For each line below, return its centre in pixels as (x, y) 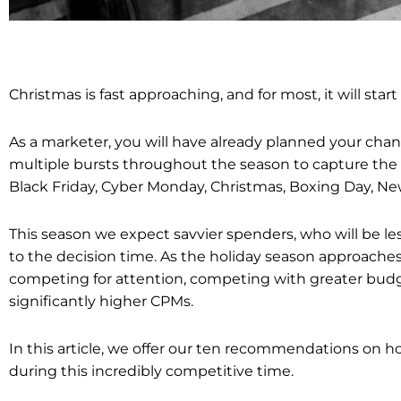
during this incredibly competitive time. (151, 371)
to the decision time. (85, 256)
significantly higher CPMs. (103, 301)
